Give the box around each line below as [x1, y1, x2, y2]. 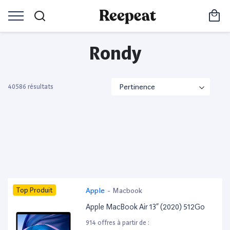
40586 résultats [8, 83, 53, 91]
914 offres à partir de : [86, 219, 150, 227]
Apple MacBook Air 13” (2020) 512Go [86, 202, 205, 212]
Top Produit [16, 185, 53, 194]
